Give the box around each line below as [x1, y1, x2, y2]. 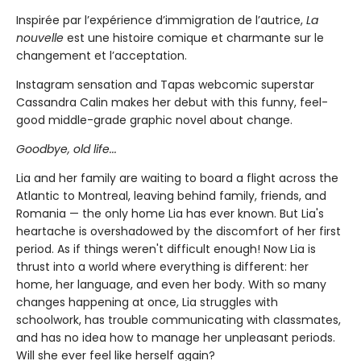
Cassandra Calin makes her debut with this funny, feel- [16, 93, 328, 110]
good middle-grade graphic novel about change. [16, 111, 293, 128]
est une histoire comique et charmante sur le [64, 29, 324, 46]
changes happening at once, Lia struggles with [16, 293, 278, 310]
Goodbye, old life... [16, 140, 117, 157]
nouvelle [16, 29, 64, 46]
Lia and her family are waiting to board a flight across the [16, 169, 338, 186]
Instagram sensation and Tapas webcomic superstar [16, 76, 314, 93]
